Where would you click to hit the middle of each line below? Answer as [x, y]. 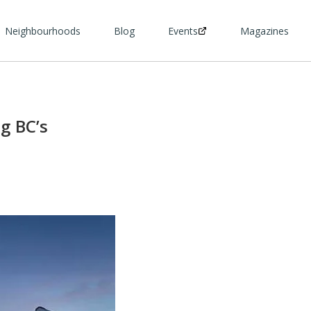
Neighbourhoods [43, 31]
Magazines [264, 31]
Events [183, 31]
